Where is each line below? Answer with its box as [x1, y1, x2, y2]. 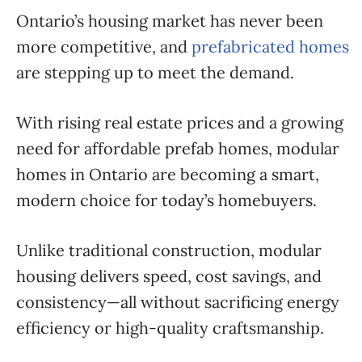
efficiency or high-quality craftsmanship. [16, 318, 324, 338]
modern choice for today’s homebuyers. [16, 190, 317, 210]
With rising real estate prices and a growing [16, 112, 343, 133]
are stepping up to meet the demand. [16, 62, 294, 82]
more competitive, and [16, 36, 192, 57]
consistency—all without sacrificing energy [16, 292, 339, 312]
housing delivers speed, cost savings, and [16, 266, 322, 286]
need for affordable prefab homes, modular [16, 138, 339, 158]
